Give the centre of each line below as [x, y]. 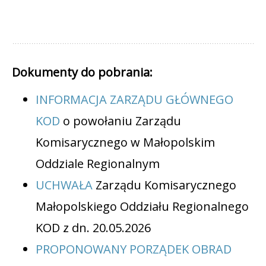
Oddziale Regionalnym [98, 164]
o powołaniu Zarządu [121, 121]
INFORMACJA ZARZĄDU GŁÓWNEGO [134, 100]
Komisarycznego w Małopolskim [125, 142]
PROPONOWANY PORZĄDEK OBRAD [134, 249]
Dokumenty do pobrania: [82, 72]
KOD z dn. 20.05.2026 [93, 228]
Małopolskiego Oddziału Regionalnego [142, 207]
